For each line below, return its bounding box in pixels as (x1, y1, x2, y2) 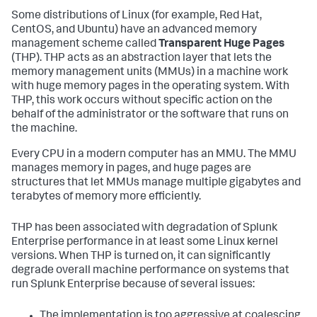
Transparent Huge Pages (158, 39, 284, 50)
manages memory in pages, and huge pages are (11, 163, 251, 175)
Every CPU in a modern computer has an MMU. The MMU (11, 149, 296, 161)
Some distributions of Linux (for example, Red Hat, (11, 11, 262, 22)
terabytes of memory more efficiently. (11, 192, 201, 203)
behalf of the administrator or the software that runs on (11, 110, 289, 121)
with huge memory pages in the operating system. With (11, 81, 289, 93)
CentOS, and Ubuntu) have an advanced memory (11, 25, 257, 36)
